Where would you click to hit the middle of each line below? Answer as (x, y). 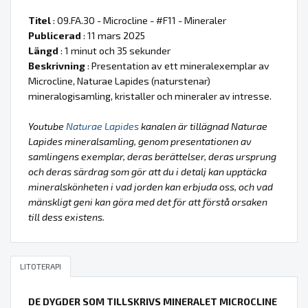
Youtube (47, 126)
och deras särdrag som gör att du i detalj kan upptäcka (147, 171)
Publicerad (55, 35)
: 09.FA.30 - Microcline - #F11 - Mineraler (139, 20)
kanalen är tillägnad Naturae (203, 126)
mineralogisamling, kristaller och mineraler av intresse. (150, 96)
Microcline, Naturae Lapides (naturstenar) (119, 80)
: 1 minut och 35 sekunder (114, 50)
